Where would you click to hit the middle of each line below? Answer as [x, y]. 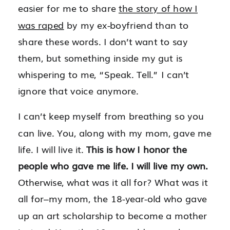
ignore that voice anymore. [78, 91]
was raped [41, 25]
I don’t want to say [144, 41]
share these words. [59, 41]
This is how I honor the [137, 149]
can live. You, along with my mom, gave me [115, 132]
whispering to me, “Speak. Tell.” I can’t [104, 74]
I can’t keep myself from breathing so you [111, 116]
